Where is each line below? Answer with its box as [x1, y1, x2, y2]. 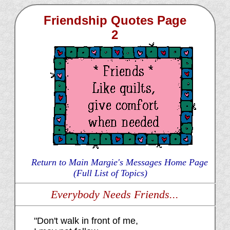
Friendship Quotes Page [43, 13, 186, 28]
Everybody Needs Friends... [51, 188, 179, 201]
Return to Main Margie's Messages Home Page [31, 157, 208, 168]
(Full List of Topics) [73, 168, 147, 179]
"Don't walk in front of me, [33, 216, 138, 226]
